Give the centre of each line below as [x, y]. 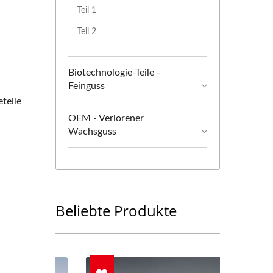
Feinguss [87, 86]
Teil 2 [87, 31]
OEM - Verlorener [106, 118]
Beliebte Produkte [116, 211]
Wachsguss [92, 132]
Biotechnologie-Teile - [114, 73]
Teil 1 [87, 10]
